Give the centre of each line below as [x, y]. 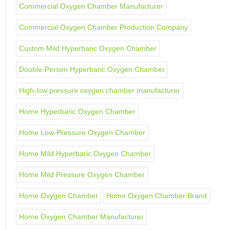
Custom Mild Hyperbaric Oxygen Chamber [88, 48]
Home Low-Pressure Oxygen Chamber [82, 132]
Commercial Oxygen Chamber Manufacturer [91, 6]
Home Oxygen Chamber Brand [157, 196]
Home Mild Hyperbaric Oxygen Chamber [85, 154]
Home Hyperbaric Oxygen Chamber [77, 111]
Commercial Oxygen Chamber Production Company [103, 27]
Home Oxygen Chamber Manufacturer [81, 217]
